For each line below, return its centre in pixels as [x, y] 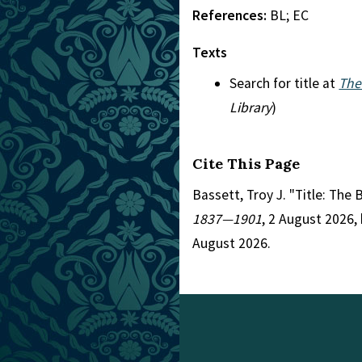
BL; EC [289, 15]
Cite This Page [246, 164]
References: [231, 15]
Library [251, 107]
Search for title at [284, 83]
